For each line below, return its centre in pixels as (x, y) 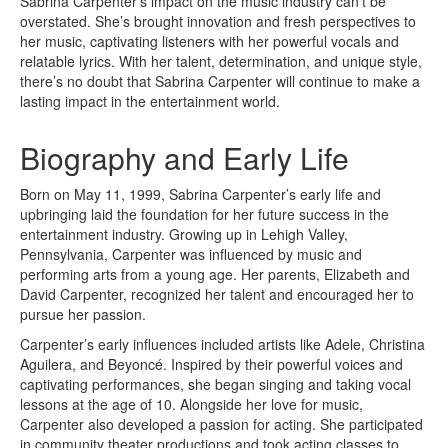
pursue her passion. (83, 313)
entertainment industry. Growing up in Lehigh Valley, (184, 233)
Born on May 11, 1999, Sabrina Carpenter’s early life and (200, 193)
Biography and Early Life (184, 157)
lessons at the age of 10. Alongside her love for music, (191, 403)
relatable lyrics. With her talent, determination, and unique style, (221, 60)
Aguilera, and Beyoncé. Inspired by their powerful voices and (211, 363)
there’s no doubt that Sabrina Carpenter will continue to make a (220, 80)
